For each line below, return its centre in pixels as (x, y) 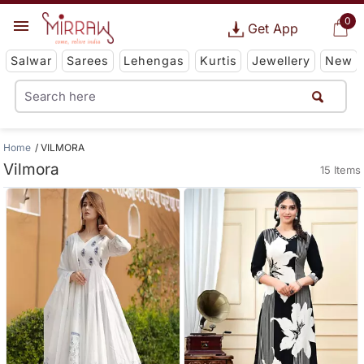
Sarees (88, 61)
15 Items (340, 170)
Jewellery (281, 61)
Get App (273, 28)
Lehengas (154, 61)
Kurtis (218, 61)
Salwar (31, 61)
